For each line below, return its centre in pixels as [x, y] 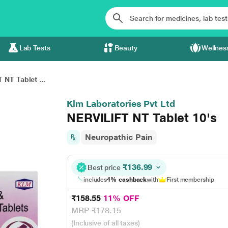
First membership [190, 180]
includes [95, 180]
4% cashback [127, 180]
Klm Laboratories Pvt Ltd [121, 104]
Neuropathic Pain [119, 137]
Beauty [126, 48]
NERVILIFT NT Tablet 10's [141, 118]
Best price [105, 167]
